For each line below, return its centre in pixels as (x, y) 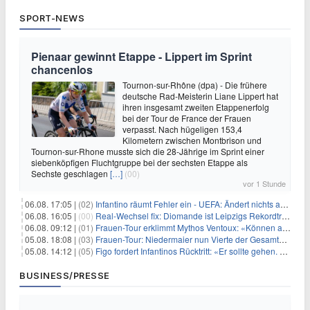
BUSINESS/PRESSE (65, 275)
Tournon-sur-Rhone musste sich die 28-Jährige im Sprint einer (148, 151)
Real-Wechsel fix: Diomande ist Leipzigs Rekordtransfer (189, 215)
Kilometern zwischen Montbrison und (192, 140)
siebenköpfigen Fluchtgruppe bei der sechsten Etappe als (139, 162)
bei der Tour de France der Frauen (187, 118)
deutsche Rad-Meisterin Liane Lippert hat (200, 95)
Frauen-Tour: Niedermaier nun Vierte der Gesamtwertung (187, 239)
